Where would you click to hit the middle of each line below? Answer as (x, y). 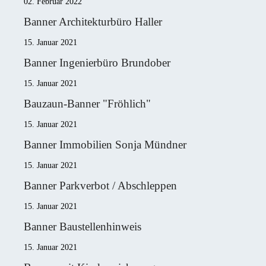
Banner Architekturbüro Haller (93, 21)
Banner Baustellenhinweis (83, 226)
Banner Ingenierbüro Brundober (97, 62)
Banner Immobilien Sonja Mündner (105, 144)
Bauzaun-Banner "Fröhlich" (87, 103)
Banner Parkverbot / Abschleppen (100, 185)
